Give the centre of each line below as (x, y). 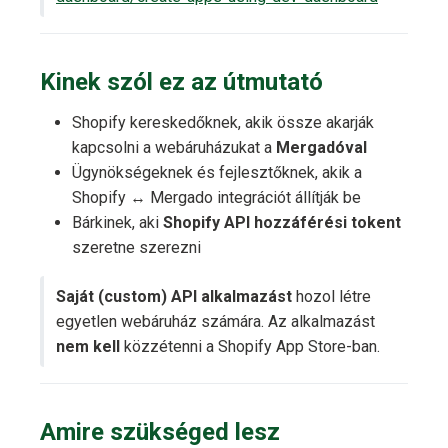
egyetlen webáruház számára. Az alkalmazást (215, 322)
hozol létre (331, 297)
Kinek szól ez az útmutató (181, 82)
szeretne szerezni (136, 248)
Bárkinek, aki (117, 223)
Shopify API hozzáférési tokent (282, 223)
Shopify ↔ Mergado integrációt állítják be (216, 198)
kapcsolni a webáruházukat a (174, 148)
